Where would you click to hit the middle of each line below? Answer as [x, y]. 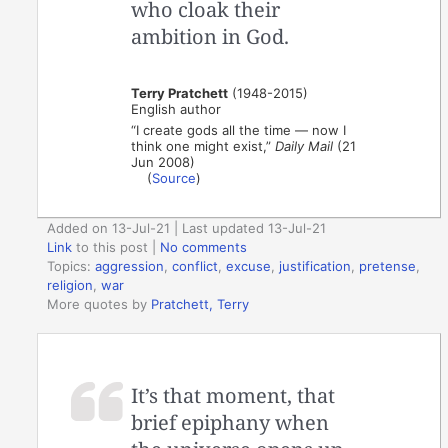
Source [174, 177]
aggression [130, 266]
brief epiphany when [230, 422]
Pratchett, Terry [200, 304]
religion [70, 285]
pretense [388, 266]
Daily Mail [304, 145]
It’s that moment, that [233, 395]
